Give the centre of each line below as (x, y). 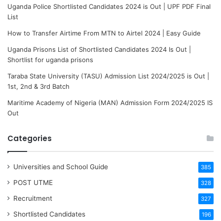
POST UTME (33, 183)
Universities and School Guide (61, 167)
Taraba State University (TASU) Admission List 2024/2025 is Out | (108, 76)
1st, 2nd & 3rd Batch (38, 87)
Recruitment (33, 199)
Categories (30, 139)
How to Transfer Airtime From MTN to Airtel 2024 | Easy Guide (104, 33)
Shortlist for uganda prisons (50, 60)
